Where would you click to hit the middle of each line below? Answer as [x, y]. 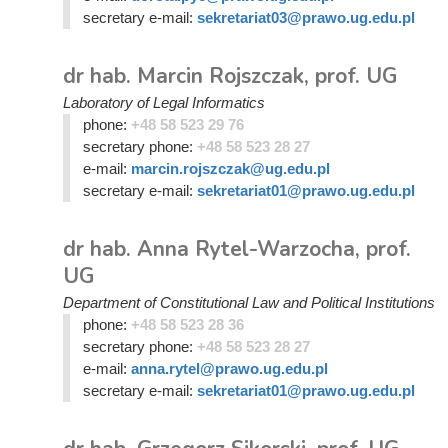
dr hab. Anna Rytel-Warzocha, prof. [237, 249]
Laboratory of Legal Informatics [164, 102]
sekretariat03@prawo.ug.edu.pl [305, 17]
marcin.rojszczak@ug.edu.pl [230, 168]
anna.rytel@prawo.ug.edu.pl [229, 368]
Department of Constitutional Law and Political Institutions [249, 302]
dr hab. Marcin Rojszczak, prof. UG [230, 76]
